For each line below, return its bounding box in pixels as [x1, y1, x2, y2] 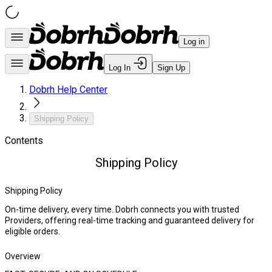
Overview [5, 251, 41, 262]
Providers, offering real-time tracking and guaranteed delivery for [5, 216, 254, 226]
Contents [5, 135, 43, 146]
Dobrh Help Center [29, 84, 107, 95]
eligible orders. [5, 226, 60, 237]
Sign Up [157, 63, 185, 72]
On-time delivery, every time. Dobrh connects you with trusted [5, 205, 239, 215]
